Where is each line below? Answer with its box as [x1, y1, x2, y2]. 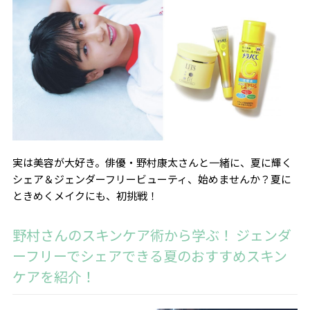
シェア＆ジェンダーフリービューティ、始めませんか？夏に [12, 172, 291, 187]
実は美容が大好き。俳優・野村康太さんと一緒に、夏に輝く [12, 155, 292, 170]
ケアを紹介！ [12, 266, 95, 287]
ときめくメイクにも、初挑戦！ [12, 188, 158, 203]
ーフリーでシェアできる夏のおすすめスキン [12, 246, 287, 266]
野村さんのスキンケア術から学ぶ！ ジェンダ [12, 225, 291, 246]
